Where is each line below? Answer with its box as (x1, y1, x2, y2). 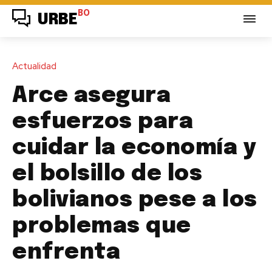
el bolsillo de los (12, 163, 202, 185)
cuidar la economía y (12, 137, 256, 159)
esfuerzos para (12, 110, 193, 133)
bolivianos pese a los (12, 189, 257, 211)
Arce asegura (12, 84, 171, 107)
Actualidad (12, 59, 56, 72)
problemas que (12, 215, 191, 237)
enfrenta (12, 241, 120, 263)
